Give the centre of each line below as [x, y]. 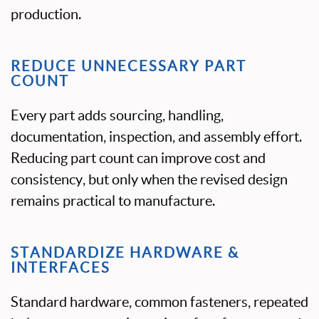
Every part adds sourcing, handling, [117, 115]
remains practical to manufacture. [113, 201]
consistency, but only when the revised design [149, 179]
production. [46, 14]
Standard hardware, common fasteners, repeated [159, 302]
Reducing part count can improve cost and [138, 158]
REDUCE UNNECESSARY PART [129, 66]
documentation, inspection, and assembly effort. [156, 137]
